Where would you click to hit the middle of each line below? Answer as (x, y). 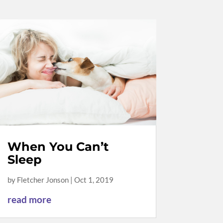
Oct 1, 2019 (94, 179)
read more (29, 199)
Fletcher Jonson (43, 179)
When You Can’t (58, 146)
